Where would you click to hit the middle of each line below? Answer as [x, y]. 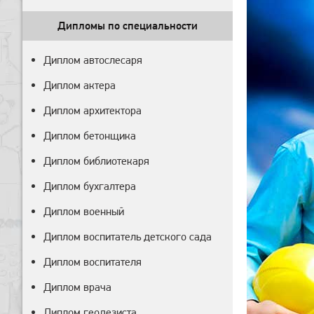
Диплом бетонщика [90, 136]
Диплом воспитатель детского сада [128, 237]
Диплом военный [84, 211]
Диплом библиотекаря [96, 161]
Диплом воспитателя [93, 262]
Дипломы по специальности [128, 26]
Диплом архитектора [93, 110]
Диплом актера [80, 85]
